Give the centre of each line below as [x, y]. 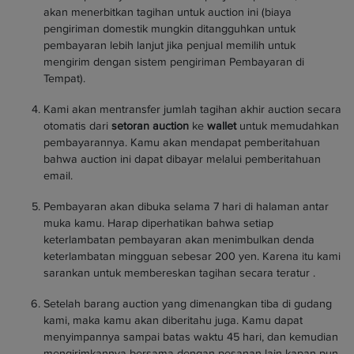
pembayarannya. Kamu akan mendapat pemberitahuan [182, 142]
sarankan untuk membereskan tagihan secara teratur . [179, 273]
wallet [222, 126]
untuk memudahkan [288, 126]
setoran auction [150, 126]
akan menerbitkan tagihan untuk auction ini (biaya [168, 12]
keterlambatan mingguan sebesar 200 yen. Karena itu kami [192, 256]
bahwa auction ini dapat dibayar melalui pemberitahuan [182, 159]
